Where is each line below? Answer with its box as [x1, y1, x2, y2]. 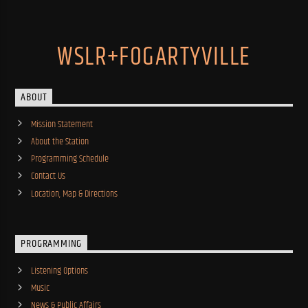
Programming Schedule [30, 151, 109, 167]
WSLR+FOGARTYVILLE [57, 37, 251, 77]
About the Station [30, 134, 89, 150]
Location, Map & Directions [30, 186, 118, 201]
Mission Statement [30, 116, 93, 132]
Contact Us [30, 168, 65, 184]
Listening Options [30, 263, 88, 278]
